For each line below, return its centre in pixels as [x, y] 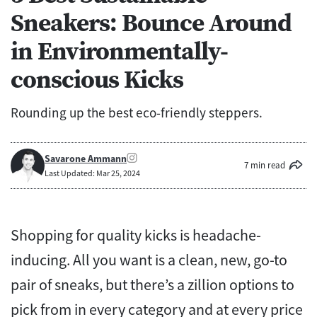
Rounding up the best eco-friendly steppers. [137, 112]
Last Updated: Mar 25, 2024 [92, 173]
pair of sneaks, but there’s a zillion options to [152, 284]
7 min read [265, 165]
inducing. [42, 259]
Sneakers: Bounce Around [151, 22]
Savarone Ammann [86, 159]
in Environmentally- [119, 51]
